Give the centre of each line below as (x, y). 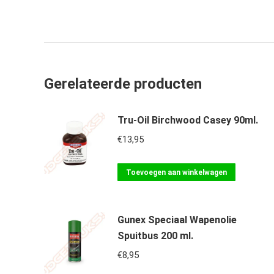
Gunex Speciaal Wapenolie (177, 220)
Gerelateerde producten (123, 84)
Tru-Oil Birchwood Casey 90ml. (188, 120)
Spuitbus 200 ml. (155, 236)
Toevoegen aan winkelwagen (176, 172)
